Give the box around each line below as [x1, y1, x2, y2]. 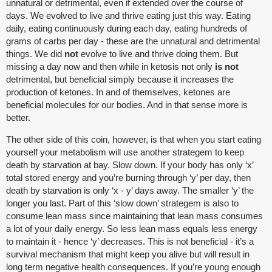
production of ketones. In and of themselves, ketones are [6, 87, 230, 98]
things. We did [6, 49, 64, 59]
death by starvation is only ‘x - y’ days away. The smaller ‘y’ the [6, 185, 254, 196]
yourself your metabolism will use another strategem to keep [6, 147, 244, 158]
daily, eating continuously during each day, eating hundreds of [6, 23, 247, 34]
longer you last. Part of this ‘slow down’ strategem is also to [6, 198, 239, 209]
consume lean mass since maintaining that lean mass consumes [6, 211, 263, 222]
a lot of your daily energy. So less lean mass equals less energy [6, 223, 257, 234]
